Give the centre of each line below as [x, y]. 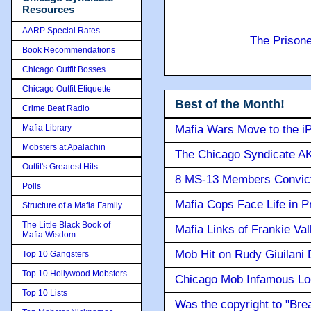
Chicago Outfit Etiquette [67, 89]
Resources [48, 9]
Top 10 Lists [45, 293]
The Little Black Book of [66, 225]
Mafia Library [47, 127]
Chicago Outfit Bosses [64, 69]
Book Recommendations [69, 50]
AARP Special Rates [61, 30]
